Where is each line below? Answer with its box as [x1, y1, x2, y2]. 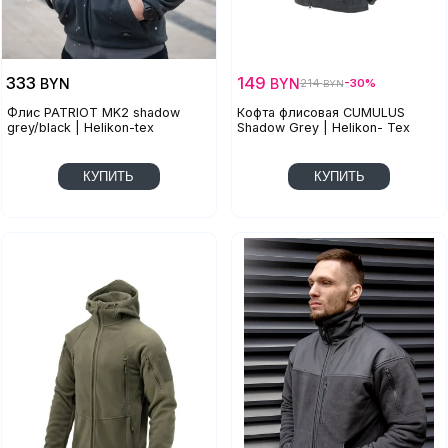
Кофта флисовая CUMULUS [237, 105, 406, 121]
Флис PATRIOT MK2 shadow [6, 105, 180, 121]
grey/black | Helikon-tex [6, 120, 154, 136]
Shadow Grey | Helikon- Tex [237, 120, 411, 136]
